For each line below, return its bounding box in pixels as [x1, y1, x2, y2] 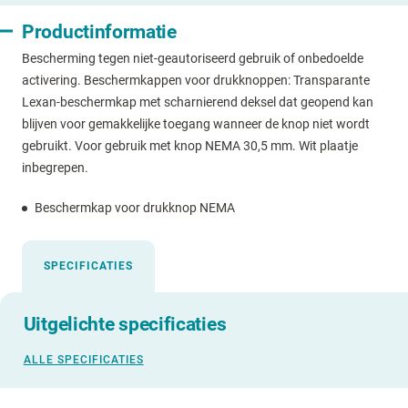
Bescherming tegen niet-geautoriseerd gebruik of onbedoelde [22, 51, 363, 66]
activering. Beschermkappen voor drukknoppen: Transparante [22, 73, 370, 88]
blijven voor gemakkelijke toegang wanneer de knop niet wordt [22, 117, 370, 132]
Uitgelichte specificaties [23, 312, 227, 336]
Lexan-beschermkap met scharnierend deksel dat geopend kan [22, 95, 373, 110]
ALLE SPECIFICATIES [23, 353, 144, 367]
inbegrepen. [22, 160, 88, 176]
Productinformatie [22, 19, 177, 43]
